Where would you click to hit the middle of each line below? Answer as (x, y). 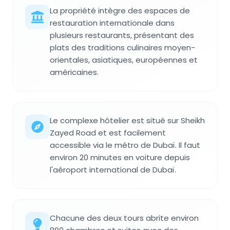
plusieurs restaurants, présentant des (122, 35)
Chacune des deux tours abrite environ (124, 218)
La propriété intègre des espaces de (120, 11)
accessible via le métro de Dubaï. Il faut (125, 145)
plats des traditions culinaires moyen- (122, 47)
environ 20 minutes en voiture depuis (120, 157)
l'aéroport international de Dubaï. (113, 170)
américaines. (74, 72)
